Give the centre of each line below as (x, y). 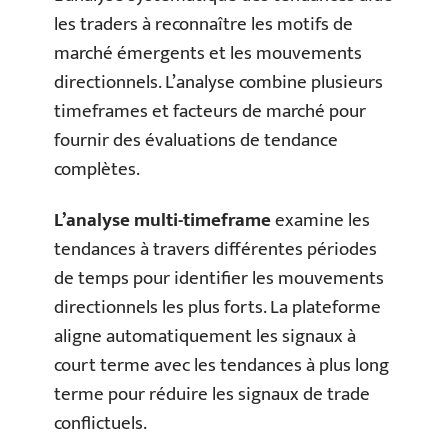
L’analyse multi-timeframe (162, 221)
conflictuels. (100, 424)
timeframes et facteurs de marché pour (210, 111)
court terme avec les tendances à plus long (221, 366)
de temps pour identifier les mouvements (219, 279)
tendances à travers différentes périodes (215, 250)
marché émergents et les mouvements (208, 53)
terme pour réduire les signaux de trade (212, 395)
